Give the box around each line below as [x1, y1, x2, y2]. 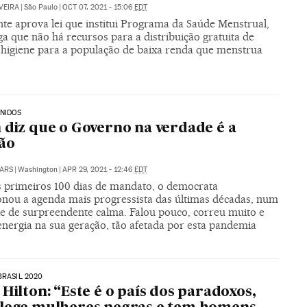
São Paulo [23, 2, 58, 12]
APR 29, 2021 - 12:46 [62, 165, 134, 175]
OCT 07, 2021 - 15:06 [62, 2, 134, 12]
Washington [17, 165, 58, 175]
